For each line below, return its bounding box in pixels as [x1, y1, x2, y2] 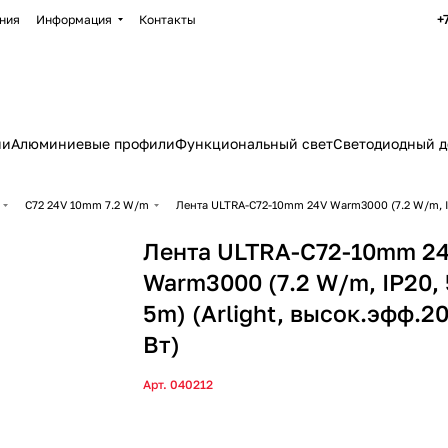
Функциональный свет [175, 135, 333, 152]
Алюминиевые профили [11, 135, 175, 152]
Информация [36, 11, 112, 27]
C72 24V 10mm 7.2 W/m [25, 198, 149, 211]
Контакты [139, 11, 196, 27]
